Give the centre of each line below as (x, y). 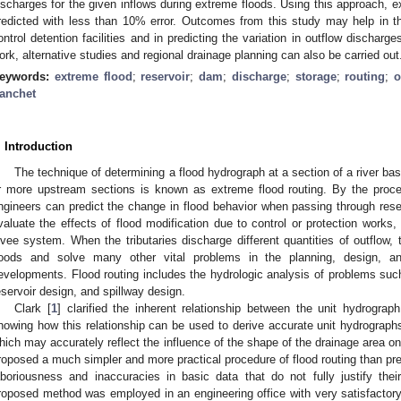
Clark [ (33, 308)
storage (316, 76)
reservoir (166, 76)
